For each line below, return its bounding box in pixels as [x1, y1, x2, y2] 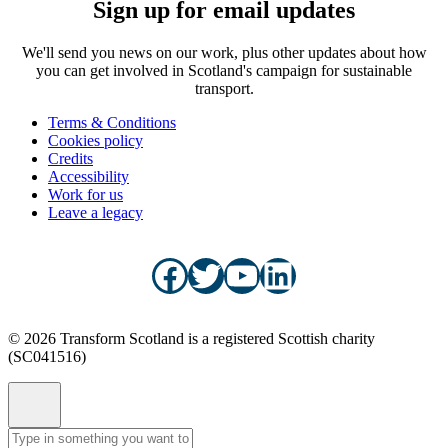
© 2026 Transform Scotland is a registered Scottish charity [8, 329, 375, 347]
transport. [194, 79, 254, 97]
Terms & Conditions [48, 113, 176, 131]
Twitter [187, 254, 290, 295]
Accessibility [48, 167, 129, 185]
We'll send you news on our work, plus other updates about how [21, 43, 427, 61]
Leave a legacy [48, 203, 143, 221]
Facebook [151, 254, 291, 295]
